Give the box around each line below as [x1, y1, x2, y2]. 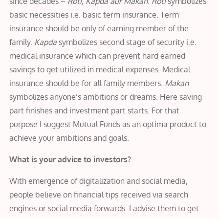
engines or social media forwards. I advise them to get [9, 203, 199, 213]
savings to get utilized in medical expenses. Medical [9, 64, 191, 74]
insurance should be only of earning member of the [9, 23, 189, 33]
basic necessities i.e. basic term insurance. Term [9, 9, 179, 20]
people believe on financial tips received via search [9, 189, 189, 199]
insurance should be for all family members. [9, 78, 165, 88]
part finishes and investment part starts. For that [9, 105, 180, 115]
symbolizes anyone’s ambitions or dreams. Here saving [9, 91, 202, 102]
